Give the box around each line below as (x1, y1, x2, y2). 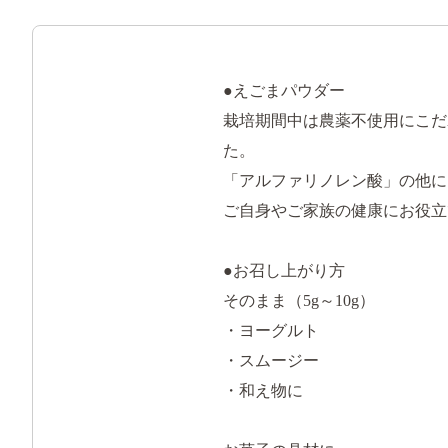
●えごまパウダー (223, 82, 345, 100)
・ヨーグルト (223, 322, 319, 340)
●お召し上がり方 (223, 262, 345, 280)
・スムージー (223, 352, 319, 370)
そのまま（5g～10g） (223, 292, 375, 310)
